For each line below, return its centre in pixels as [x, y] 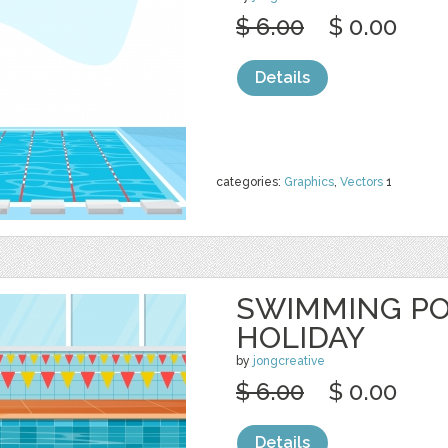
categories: [250, 182]
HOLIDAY [300, 337]
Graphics [309, 182]
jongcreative [289, 361]
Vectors [361, 182]
